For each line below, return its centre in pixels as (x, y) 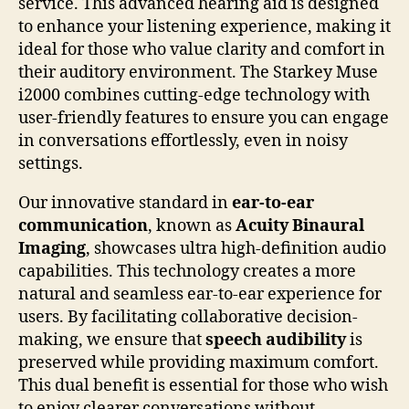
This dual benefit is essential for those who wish (203, 385)
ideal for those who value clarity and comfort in (202, 49)
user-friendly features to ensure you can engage (204, 118)
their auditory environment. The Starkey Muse (198, 72)
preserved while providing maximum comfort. (199, 362)
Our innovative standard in (125, 203)
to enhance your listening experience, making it (204, 26)
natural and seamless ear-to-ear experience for (200, 294)
